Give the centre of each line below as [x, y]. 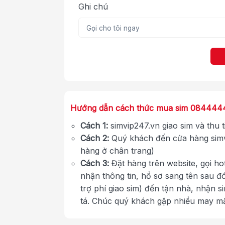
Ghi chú [93, 6]
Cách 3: [95, 163]
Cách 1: [94, 125]
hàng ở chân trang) [117, 150]
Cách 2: [95, 138]
